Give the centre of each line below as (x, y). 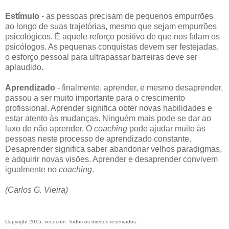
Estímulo (23, 16)
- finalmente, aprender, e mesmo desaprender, (140, 87)
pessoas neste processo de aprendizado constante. (98, 139)
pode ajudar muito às (167, 128)
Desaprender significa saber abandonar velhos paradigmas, (113, 149)
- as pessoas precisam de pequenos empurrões (127, 16)
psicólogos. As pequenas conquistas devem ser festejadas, (112, 47)
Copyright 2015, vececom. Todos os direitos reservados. (71, 221)
